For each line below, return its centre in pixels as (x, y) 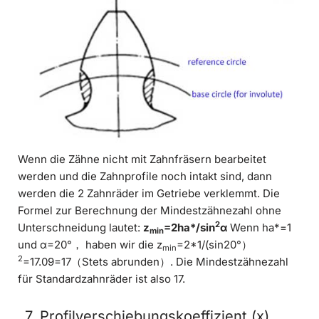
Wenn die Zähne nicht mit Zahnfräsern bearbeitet (142, 159)
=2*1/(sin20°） (214, 244)
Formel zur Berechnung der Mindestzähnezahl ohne (150, 210)
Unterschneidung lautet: (80, 227)
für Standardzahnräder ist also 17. (101, 278)
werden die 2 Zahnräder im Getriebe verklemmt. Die (149, 193)
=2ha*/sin (189, 227)
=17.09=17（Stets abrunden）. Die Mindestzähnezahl (156, 261)
